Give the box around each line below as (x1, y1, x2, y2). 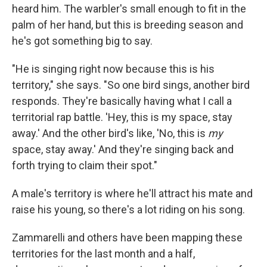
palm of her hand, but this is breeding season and (12, 18, 243, 31)
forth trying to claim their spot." (12, 159, 157, 172)
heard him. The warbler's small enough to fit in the (12, 2, 246, 15)
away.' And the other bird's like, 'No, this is (12, 127, 208, 139)
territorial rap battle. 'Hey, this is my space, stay (12, 111, 232, 123)
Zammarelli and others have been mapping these (12, 231, 243, 244)
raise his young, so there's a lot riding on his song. (12, 203, 245, 216)
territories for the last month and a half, (12, 247, 195, 260)
